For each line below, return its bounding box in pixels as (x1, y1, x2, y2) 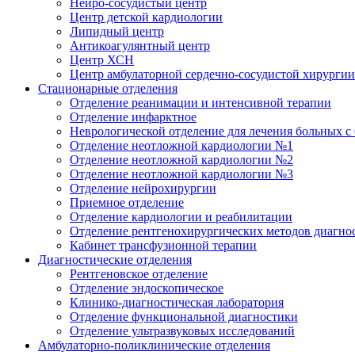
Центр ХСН (70, 52, 134, 67)
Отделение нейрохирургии (70, 181, 216, 195)
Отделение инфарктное (70, 109, 197, 124)
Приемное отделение (70, 195, 184, 209)
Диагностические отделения (38, 252, 192, 266)
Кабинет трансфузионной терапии (70, 238, 257, 252)
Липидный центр (70, 24, 164, 38)
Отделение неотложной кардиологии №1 (70, 138, 293, 152)
